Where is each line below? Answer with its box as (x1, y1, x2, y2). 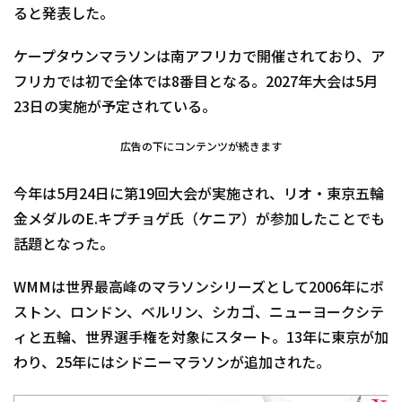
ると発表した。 (13, 6, 114, 22)
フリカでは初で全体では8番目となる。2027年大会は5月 (13, 74, 378, 91)
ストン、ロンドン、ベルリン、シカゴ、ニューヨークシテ (13, 305, 384, 321)
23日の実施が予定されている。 (13, 100, 216, 116)
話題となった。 (13, 237, 114, 253)
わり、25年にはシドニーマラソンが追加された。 (13, 355, 330, 371)
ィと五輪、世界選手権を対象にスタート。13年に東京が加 (13, 330, 389, 346)
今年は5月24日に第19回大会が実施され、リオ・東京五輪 (13, 187, 384, 203)
